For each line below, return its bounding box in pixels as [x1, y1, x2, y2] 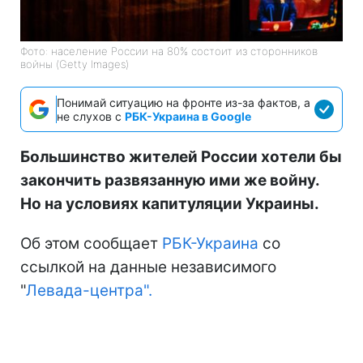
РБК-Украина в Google [125, 109, 251, 123]
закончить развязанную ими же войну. [20, 170, 319, 190]
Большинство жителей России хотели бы [20, 147, 342, 166]
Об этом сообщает [20, 233, 162, 253]
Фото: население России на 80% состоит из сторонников [20, 44, 318, 58]
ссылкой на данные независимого [20, 257, 276, 276]
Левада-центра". [26, 280, 152, 300]
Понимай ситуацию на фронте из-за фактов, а [57, 95, 310, 109]
